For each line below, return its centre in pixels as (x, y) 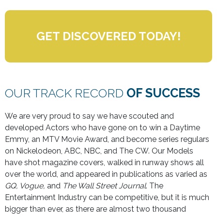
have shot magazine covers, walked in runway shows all (104, 162)
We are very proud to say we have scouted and (89, 116)
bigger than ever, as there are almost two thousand (95, 209)
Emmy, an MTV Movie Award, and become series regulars (107, 139)
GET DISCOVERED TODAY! (108, 36)
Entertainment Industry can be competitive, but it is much (107, 197)
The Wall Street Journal (104, 186)
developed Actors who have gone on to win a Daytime (102, 127)
